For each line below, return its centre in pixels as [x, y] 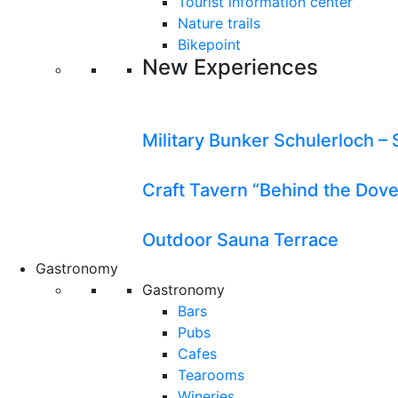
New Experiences [230, 67]
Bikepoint [209, 44]
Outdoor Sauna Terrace [240, 240]
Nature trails [219, 23]
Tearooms [211, 375]
